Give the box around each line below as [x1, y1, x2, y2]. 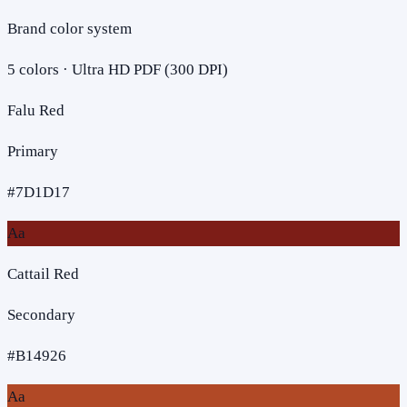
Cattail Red [7, 264, 79, 283]
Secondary [7, 305, 75, 323]
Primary [7, 142, 58, 160]
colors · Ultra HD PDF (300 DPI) [15, 60, 228, 78]
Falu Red [7, 101, 65, 119]
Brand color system [7, 19, 132, 37]
